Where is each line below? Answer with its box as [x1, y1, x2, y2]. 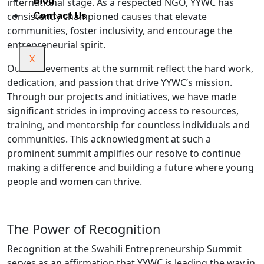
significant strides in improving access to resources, [7, 104, 239, 117]
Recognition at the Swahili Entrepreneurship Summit [7, 242, 242, 255]
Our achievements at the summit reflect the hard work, [7, 62, 253, 75]
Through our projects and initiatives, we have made [7, 90, 236, 103]
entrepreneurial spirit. [7, 38, 105, 51]
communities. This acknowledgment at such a [7, 133, 211, 146]
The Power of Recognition [7, 220, 160, 237]
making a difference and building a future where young [7, 161, 254, 174]
